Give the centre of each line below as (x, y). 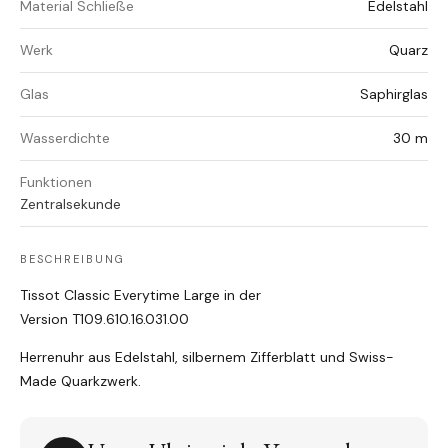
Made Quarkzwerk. (82, 381)
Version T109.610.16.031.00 (104, 319)
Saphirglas (394, 94)
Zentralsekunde (70, 204)
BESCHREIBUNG (72, 259)
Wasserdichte (65, 138)
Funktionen (56, 182)
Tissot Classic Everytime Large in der (140, 295)
